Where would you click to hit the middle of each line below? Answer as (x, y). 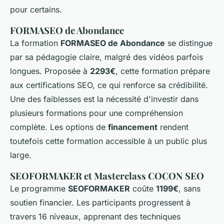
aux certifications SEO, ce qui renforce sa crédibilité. (109, 85)
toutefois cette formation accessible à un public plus (108, 141)
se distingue (189, 43)
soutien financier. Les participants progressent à (100, 203)
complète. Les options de (59, 127)
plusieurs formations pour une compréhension (96, 113)
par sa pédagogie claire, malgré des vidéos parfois (106, 57)
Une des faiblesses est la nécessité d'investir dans (104, 99)
